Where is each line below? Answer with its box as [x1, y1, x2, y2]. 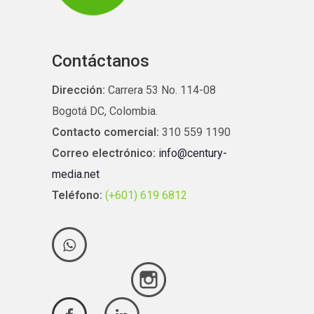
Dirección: [52, 83, 105, 97]
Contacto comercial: [52, 125, 159, 139]
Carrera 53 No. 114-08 [105, 83, 216, 97]
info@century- [158, 146, 227, 161]
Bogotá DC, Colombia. [52, 104, 158, 118]
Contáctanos [52, 51, 149, 71]
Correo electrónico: [52, 146, 158, 161]
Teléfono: [52, 189, 105, 203]
